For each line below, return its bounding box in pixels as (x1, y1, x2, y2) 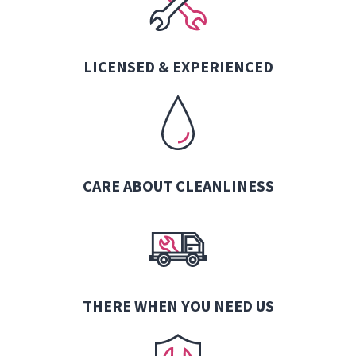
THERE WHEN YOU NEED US (82, 295, 274, 315)
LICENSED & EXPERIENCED (83, 56, 273, 76)
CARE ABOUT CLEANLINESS (82, 175, 274, 195)
